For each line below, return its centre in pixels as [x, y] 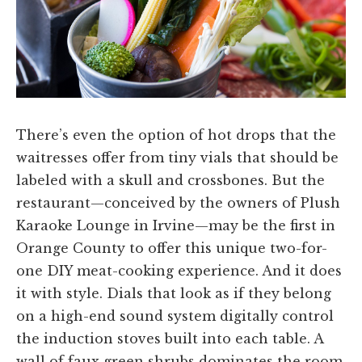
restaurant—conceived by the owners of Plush [178, 203]
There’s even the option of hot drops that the [176, 135]
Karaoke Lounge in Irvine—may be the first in [176, 226]
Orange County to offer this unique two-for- [172, 248]
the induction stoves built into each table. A [170, 339]
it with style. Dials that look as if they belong [174, 294]
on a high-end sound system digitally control [175, 316]
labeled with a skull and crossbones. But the [170, 181]
